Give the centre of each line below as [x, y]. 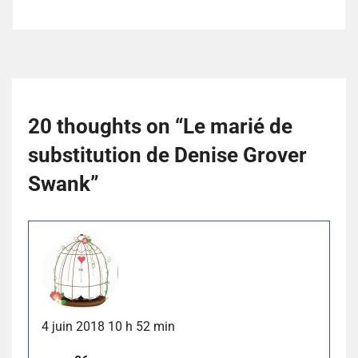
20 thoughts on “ [105, 126]
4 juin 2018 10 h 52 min [108, 327]
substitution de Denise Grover [167, 155]
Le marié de [238, 126]
